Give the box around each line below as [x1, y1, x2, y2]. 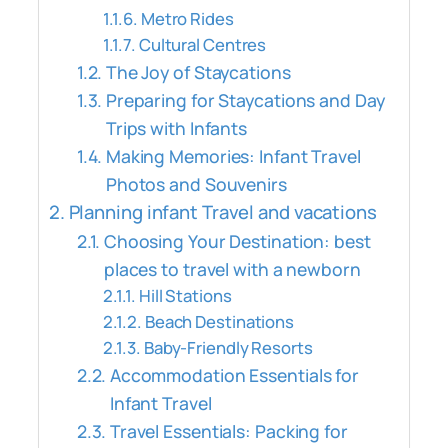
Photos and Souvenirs [105, 171, 287, 196]
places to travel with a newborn [103, 256, 361, 281]
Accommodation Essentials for [109, 362, 360, 387]
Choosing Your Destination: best [103, 228, 371, 253]
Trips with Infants [105, 115, 248, 140]
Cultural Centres [138, 32, 267, 56]
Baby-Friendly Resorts [143, 335, 313, 359]
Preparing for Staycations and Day [105, 87, 385, 112]
